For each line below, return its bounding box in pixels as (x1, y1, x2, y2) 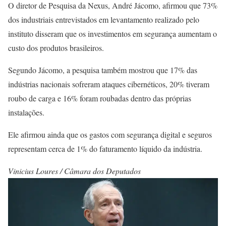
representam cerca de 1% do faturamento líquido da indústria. (8, 143, 202, 154)
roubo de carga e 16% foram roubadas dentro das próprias (8, 92, 191, 103)
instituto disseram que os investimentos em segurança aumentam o (8, 28, 217, 39)
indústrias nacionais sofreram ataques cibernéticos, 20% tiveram (8, 78, 209, 89)
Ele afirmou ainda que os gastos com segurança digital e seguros (8, 129, 212, 140)
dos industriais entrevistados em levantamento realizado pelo (8, 14, 199, 25)
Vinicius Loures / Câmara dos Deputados (8, 165, 141, 176)
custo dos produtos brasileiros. (8, 42, 104, 53)
